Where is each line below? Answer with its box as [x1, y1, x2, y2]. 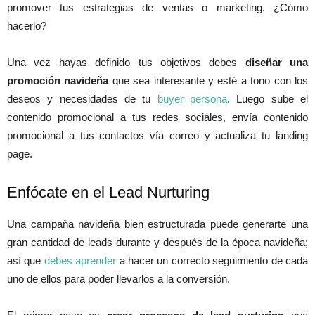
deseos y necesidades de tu [7, 93, 157, 105]
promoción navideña [7, 75, 109, 87]
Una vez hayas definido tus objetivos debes [7, 56, 245, 69]
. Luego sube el [227, 93, 309, 105]
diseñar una [245, 56, 308, 69]
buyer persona [157, 93, 228, 105]
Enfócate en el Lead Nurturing [7, 184, 210, 202]
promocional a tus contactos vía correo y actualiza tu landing [7, 129, 308, 142]
